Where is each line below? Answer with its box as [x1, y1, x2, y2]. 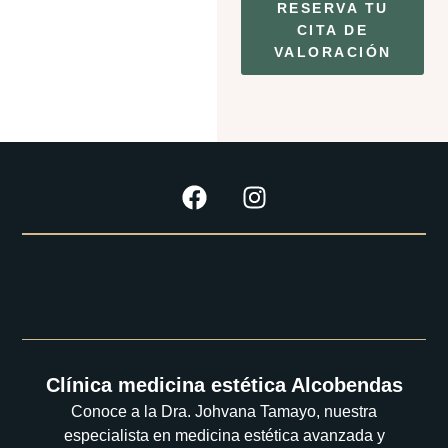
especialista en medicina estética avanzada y [63, 427, 385, 445]
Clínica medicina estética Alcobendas [45, 374, 403, 397]
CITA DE [296, 22, 369, 39]
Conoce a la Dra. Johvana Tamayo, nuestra [71, 403, 377, 421]
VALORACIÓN [273, 44, 392, 61]
